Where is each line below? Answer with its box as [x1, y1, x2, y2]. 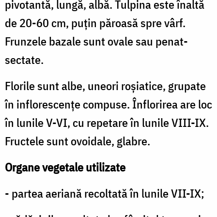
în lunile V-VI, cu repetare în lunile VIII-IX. [5, 115, 209, 131]
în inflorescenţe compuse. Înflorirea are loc [5, 96, 212, 112]
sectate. [5, 52, 44, 68]
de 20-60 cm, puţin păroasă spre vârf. [5, 15, 186, 31]
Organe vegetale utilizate [5, 159, 125, 175]
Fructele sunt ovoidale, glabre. [5, 133, 150, 149]
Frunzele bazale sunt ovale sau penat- [5, 33, 188, 49]
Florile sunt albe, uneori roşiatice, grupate [5, 78, 206, 94]
